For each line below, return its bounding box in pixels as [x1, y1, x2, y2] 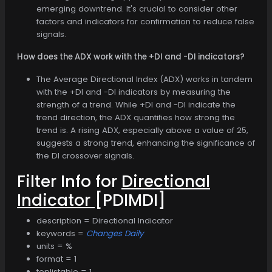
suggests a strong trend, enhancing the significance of [36, 137, 255, 149]
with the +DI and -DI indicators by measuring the [36, 86, 231, 98]
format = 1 [36, 253, 76, 265]
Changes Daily [86, 227, 146, 239]
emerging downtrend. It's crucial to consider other [36, 2, 237, 15]
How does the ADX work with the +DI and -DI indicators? [17, 50, 245, 63]
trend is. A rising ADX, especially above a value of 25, [36, 124, 248, 136]
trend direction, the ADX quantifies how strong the [36, 111, 235, 123]
